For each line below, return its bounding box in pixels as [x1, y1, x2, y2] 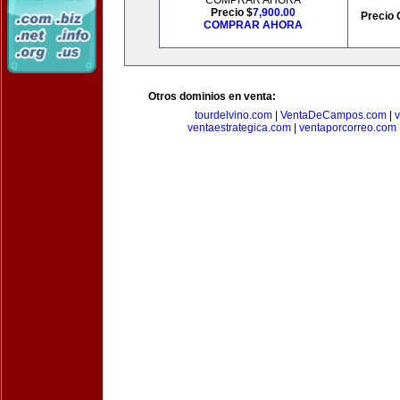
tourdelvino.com [194, 109, 272, 121]
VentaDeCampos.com [279, 109, 387, 121]
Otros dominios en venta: [148, 90, 276, 103]
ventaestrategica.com [187, 121, 291, 134]
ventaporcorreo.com [298, 121, 396, 134]
